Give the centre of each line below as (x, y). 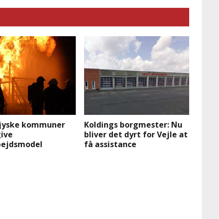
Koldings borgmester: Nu (133, 125)
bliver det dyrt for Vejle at (136, 135)
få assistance (110, 144)
